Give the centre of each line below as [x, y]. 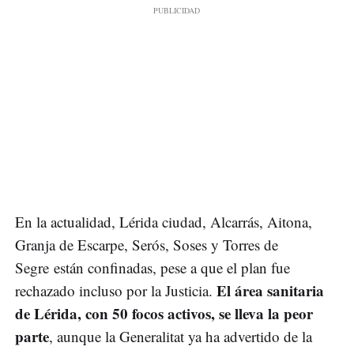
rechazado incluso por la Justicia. [116, 291]
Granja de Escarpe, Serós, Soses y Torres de [147, 245]
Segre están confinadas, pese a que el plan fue [153, 268]
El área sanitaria [270, 291]
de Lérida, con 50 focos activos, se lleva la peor [164, 314]
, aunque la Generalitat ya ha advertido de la [181, 337]
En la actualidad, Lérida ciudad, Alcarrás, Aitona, [164, 222]
